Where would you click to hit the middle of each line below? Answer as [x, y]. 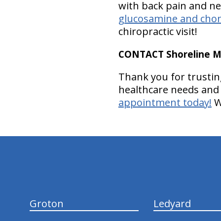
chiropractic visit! [158, 31]
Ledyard [172, 203]
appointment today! [165, 102]
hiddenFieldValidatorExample [92, 139]
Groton [46, 203]
